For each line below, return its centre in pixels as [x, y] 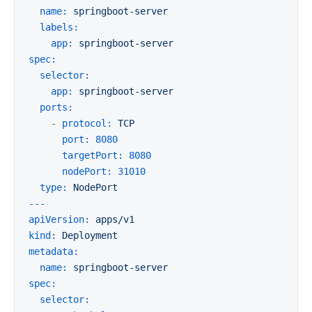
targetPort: [93, 155]
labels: [59, 27]
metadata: [54, 251]
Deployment [90, 235]
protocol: [87, 123]
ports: [56, 107]
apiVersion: [59, 219]
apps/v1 [115, 219]
